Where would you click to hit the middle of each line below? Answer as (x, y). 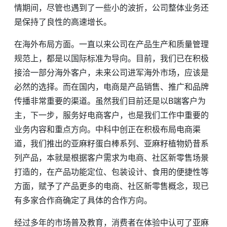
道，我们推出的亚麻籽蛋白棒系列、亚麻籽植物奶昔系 (111, 143)
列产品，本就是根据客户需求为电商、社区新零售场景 (111, 158)
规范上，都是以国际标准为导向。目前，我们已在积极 (111, 58)
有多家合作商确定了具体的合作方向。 (83, 200)
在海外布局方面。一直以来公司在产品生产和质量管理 (111, 44)
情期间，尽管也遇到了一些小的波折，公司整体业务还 (111, 8)
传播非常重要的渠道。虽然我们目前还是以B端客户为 (110, 101)
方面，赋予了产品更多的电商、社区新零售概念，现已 (111, 186)
